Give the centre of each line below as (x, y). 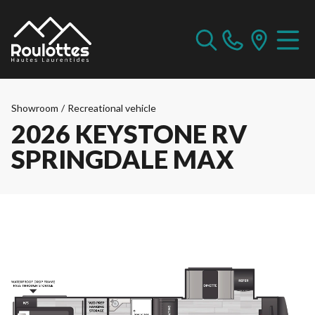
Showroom (35, 108)
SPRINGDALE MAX (123, 159)
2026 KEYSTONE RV (129, 134)
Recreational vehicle (112, 108)
